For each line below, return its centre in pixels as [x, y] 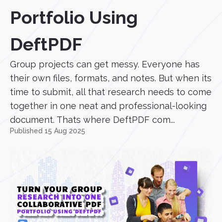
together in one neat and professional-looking [108, 106]
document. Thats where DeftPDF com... [92, 120]
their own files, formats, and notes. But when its [111, 78]
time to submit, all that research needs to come [111, 92]
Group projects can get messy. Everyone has [105, 64]
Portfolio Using [74, 17]
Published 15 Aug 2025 [48, 131]
